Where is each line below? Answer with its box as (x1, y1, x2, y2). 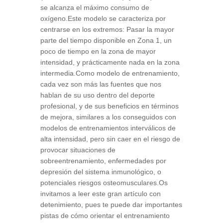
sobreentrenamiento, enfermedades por (40, 157, 166, 165)
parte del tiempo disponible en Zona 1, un (40, 36, 172, 44)
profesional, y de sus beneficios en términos (40, 102, 179, 110)
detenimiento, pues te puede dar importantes (40, 201, 182, 209)
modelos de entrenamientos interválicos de (40, 124, 176, 132)
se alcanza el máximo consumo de (40, 3, 149, 11)
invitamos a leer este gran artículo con (40, 190, 161, 198)
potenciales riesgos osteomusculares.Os (40, 179, 168, 187)
